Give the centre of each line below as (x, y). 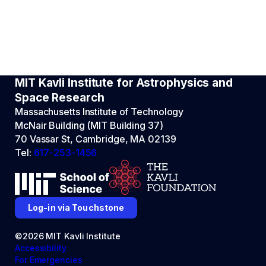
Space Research (60, 98)
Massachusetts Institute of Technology (99, 112)
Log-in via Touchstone (76, 208)
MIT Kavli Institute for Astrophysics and (124, 83)
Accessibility (41, 248)
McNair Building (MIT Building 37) (89, 125)
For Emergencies (49, 260)
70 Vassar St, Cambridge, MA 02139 (96, 139)
